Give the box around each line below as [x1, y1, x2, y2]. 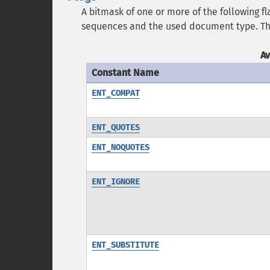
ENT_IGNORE [91, 177, 140, 187]
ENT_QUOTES [91, 122, 140, 133]
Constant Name [91, 67, 159, 78]
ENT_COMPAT [91, 88, 140, 98]
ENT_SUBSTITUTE [91, 240, 159, 250]
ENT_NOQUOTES [91, 142, 149, 152]
